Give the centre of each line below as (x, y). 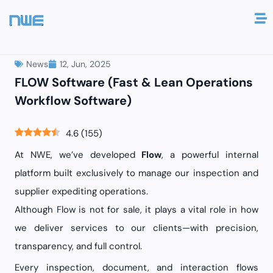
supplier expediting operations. (81, 191)
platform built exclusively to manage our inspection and (136, 173)
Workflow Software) (73, 101)
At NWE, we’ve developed (78, 155)
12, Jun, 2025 (85, 64)
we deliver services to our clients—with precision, (136, 228)
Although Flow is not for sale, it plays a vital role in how (136, 210)
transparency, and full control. (78, 246)
